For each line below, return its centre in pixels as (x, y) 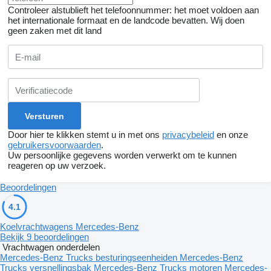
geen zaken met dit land (55, 31)
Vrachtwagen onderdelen (51, 247)
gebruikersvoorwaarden (54, 145)
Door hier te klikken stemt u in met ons (85, 135)
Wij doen (227, 21)
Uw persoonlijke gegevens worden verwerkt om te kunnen (122, 155)
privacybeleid (188, 135)
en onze (231, 135)
